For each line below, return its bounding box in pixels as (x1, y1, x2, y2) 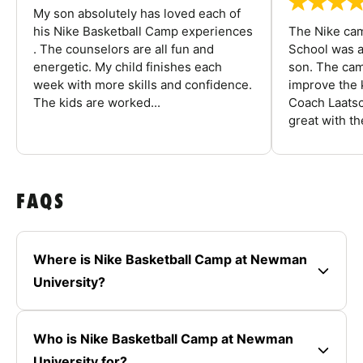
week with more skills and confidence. (33, 77, 252, 93)
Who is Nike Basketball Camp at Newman (33, 331, 293, 348)
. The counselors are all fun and (33, 41, 214, 58)
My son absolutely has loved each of (33, 6, 241, 22)
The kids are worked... (33, 95, 160, 111)
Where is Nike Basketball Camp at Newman (33, 251, 307, 268)
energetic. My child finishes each (33, 59, 222, 75)
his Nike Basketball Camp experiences (33, 23, 253, 40)
